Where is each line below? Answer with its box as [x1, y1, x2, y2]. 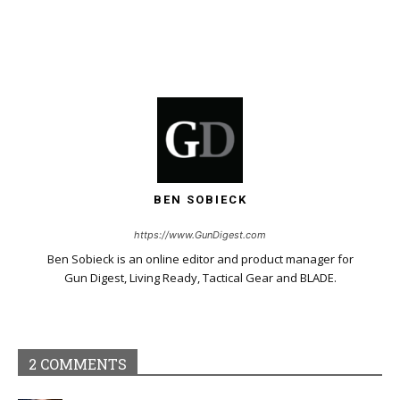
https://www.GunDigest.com [134, 228, 266, 241]
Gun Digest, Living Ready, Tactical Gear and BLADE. [63, 269, 337, 286]
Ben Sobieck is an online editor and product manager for [46, 250, 354, 267]
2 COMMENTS [29, 354, 127, 373]
